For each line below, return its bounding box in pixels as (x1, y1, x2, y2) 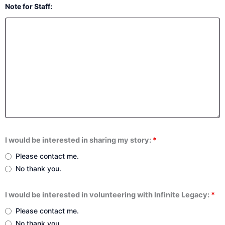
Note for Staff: (5, 2, 52, 11)
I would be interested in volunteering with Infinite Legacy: (5, 190, 211, 199)
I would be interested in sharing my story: (5, 135, 153, 145)
